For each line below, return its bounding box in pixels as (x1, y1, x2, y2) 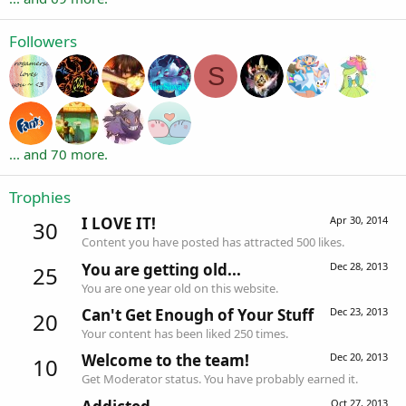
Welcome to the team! (82, 350, 249, 372)
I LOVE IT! (82, 213, 156, 235)
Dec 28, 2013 (330, 258, 388, 273)
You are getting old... (82, 258, 241, 280)
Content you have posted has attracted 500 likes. (82, 234, 344, 251)
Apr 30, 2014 (330, 213, 388, 227)
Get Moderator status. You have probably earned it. (82, 371, 358, 388)
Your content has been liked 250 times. (82, 324, 288, 342)
